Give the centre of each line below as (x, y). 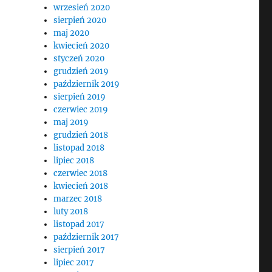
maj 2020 (72, 33)
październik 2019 (87, 84)
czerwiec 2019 (81, 110)
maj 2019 (71, 122)
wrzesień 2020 (82, 8)
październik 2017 (87, 237)
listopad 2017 (79, 224)
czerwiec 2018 (81, 173)
